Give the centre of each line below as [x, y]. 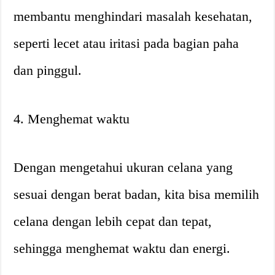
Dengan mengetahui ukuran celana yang [123, 167]
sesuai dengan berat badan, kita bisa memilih [137, 194]
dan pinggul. [48, 70]
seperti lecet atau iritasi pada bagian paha [126, 43]
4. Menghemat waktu [72, 118]
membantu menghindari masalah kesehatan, [133, 16]
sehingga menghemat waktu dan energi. [122, 248]
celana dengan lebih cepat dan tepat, [113, 221]
